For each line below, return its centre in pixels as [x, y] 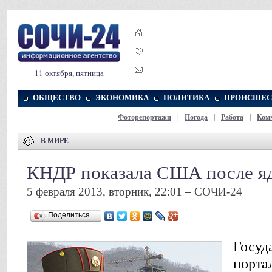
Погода [196, 117]
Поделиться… [73, 215]
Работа [232, 117]
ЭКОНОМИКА [122, 97]
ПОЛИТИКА [186, 97]
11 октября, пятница [69, 73]
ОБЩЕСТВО [57, 97]
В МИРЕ [55, 141]
